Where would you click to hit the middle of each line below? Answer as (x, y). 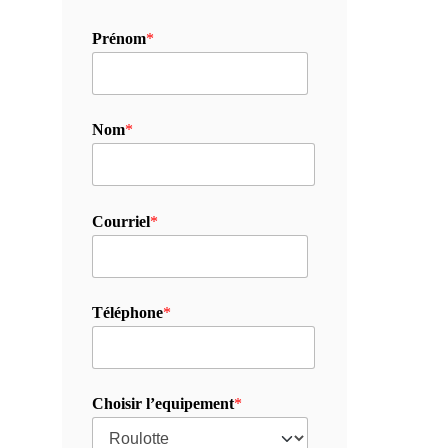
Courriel (120, 221)
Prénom (118, 38)
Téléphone (127, 312)
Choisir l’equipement (162, 404)
